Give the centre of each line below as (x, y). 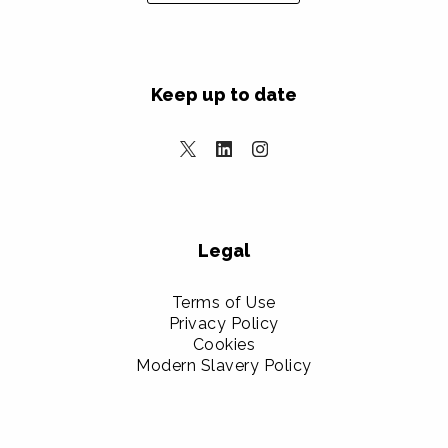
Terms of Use (223, 302)
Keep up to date (223, 94)
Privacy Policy (223, 323)
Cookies (224, 344)
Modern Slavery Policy (224, 365)
